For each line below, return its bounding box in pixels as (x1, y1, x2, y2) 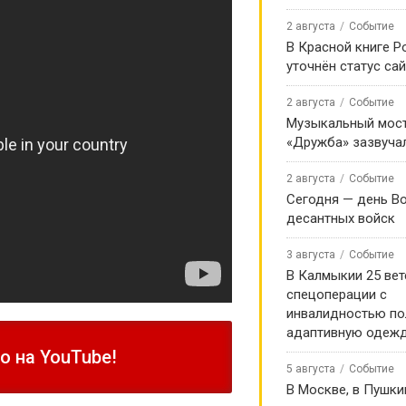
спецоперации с (286, 286, 387, 303)
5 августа (286, 362, 335, 375)
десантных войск (286, 210, 395, 227)
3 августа (286, 248, 335, 261)
